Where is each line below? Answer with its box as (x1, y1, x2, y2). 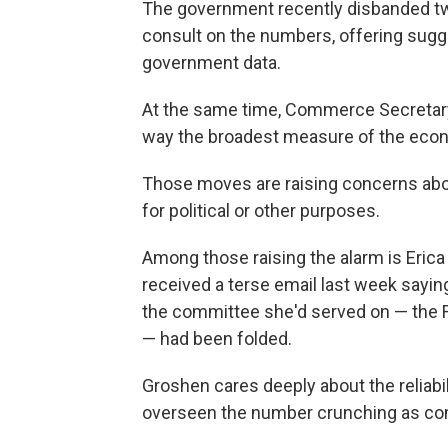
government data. (142, 52, 281, 73)
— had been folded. (142, 328, 292, 349)
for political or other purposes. (142, 200, 380, 221)
